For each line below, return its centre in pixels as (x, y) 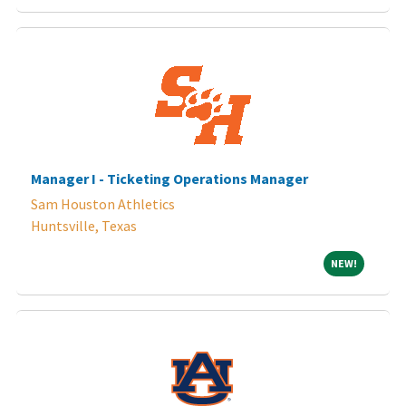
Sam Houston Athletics (103, 203)
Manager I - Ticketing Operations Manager (169, 178)
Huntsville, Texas (84, 225)
